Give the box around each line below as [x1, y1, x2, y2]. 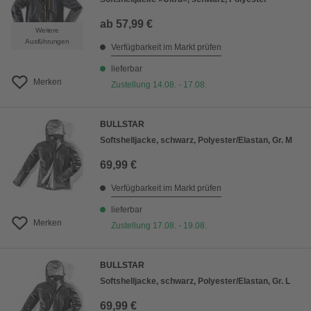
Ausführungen [25, 37, 69, 45]
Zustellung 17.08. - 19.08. [111, 221, 207, 230]
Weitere [35, 26, 59, 34]
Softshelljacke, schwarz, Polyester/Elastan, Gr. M [100, 135, 292, 145]
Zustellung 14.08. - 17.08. [111, 80, 207, 90]
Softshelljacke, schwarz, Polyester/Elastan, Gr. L [100, 276, 290, 286]
